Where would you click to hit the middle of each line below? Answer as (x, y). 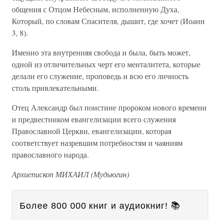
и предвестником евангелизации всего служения (94, 119)
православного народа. (50, 154)
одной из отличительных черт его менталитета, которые (106, 64)
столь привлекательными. (55, 88)
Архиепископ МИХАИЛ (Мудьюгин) (70, 174)
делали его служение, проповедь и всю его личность (100, 76)
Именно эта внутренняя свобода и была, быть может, (101, 52)
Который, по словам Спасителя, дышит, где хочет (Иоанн (108, 21)
